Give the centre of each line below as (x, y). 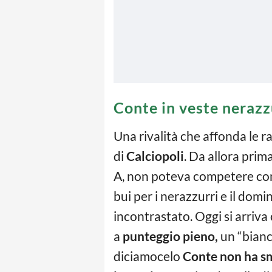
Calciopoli (155, 156)
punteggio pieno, (170, 236)
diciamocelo (148, 256)
